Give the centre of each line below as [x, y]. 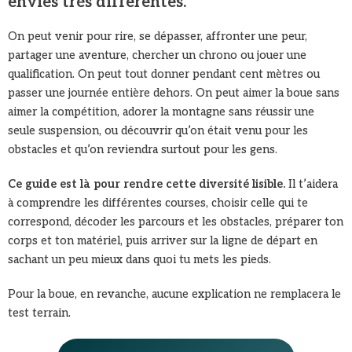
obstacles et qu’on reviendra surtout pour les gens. [143, 150]
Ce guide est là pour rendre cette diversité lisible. [147, 185]
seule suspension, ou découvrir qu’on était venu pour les [158, 131]
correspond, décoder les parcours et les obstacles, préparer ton [176, 222]
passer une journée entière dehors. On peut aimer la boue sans [174, 93]
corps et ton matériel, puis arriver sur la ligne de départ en [163, 241]
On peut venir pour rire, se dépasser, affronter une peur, [158, 37]
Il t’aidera [312, 185]
